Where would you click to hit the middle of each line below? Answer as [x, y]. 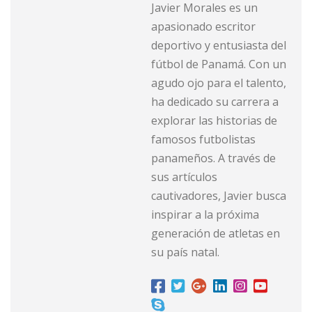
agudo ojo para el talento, [219, 83]
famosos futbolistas [203, 140]
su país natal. [185, 252]
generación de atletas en [216, 234]
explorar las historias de [214, 121]
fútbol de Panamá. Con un [219, 64]
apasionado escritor [203, 27]
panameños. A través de [213, 158]
